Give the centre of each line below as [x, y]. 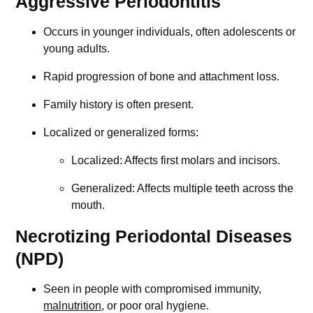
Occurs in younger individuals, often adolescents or [170, 32]
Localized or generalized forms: [121, 133]
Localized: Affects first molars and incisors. [176, 161]
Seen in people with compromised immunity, [153, 289]
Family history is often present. [119, 105]
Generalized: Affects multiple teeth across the [183, 189]
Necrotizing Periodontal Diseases [154, 236]
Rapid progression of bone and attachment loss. [162, 77]
